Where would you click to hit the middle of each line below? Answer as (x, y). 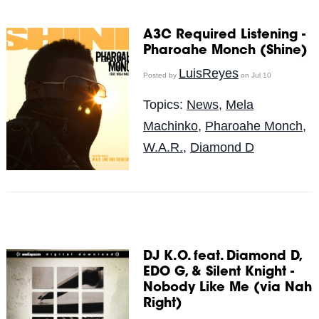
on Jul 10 (255, 75)
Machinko (170, 126)
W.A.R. (163, 147)
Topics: (164, 104)
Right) (162, 304)
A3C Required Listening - (224, 35)
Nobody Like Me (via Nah (227, 288)
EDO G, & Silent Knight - (218, 272)
